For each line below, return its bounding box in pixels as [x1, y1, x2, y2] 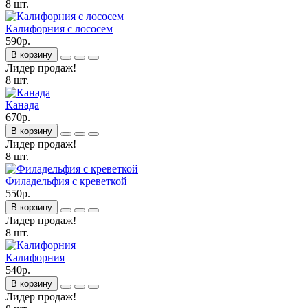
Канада [5, 98, 39, 111]
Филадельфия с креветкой [5, 175, 127, 187]
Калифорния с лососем [5, 22, 113, 34]
